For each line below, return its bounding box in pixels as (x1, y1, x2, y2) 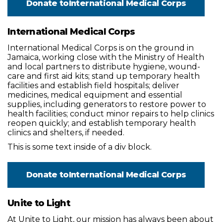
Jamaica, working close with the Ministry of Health (7, 53, 204, 62)
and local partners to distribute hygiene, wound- (7, 62, 200, 71)
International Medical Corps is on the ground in (7, 43, 194, 53)
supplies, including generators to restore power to (7, 100, 206, 109)
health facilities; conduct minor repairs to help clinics (7, 109, 214, 118)
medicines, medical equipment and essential (7, 90, 182, 100)
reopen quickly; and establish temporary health (7, 118, 196, 128)
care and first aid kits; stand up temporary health (7, 71, 200, 81)
